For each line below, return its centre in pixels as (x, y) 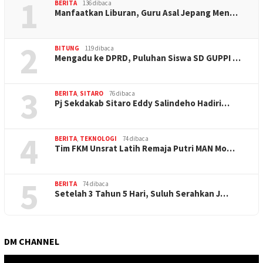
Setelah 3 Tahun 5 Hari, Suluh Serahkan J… (141, 193)
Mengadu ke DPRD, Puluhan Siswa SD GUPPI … (148, 58)
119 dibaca (100, 48)
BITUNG (67, 48)
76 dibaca (122, 93)
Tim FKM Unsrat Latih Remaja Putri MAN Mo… (145, 148)
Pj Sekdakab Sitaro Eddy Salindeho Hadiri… (142, 103)
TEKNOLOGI (98, 138)
